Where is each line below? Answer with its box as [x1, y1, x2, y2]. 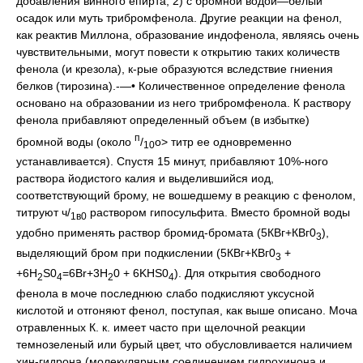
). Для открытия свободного [174, 266, 321, 280]
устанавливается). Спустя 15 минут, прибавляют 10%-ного [16, 155, 328, 169]
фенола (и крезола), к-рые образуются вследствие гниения [16, 62, 333, 75]
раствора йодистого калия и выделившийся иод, [16, 172, 274, 186]
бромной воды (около [16, 135, 135, 148]
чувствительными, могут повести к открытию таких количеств [16, 45, 340, 58]
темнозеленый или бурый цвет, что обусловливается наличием [16, 337, 352, 351]
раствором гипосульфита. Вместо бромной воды [87, 206, 350, 220]
